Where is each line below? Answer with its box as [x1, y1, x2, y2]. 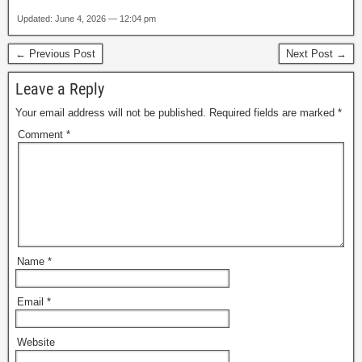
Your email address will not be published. [15, 106, 206, 119]
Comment [18, 128, 66, 141]
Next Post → [286, 47, 347, 60]
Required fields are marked [209, 106, 338, 119]
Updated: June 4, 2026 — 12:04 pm [17, 13, 156, 23]
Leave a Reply [15, 78, 104, 99]
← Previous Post [15, 47, 95, 60]
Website [17, 335, 55, 348]
